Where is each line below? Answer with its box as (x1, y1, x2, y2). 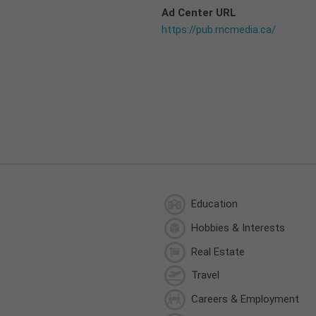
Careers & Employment (188, 293, 299, 306)
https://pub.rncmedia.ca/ (162, 23, 276, 36)
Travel (188, 269, 219, 282)
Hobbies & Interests (188, 221, 285, 234)
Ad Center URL (162, 6, 236, 19)
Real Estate (188, 245, 245, 258)
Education (188, 197, 238, 211)
